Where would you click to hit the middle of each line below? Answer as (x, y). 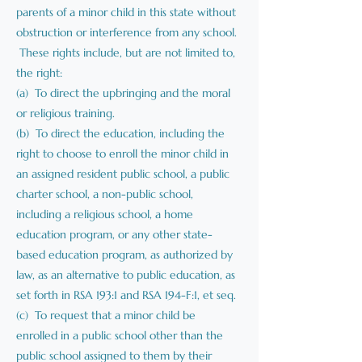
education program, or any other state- (114, 234)
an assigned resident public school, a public (123, 174)
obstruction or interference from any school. (126, 32)
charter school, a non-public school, (105, 194)
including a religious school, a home (105, 214)
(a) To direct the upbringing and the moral (123, 93)
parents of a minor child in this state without (126, 12)
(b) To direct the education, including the (120, 133)
